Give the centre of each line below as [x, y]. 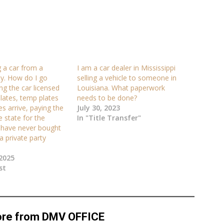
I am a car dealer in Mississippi [126, 67]
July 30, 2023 [99, 107]
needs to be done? [107, 97]
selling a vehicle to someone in [127, 77]
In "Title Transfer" [109, 117]
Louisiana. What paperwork [121, 87]
